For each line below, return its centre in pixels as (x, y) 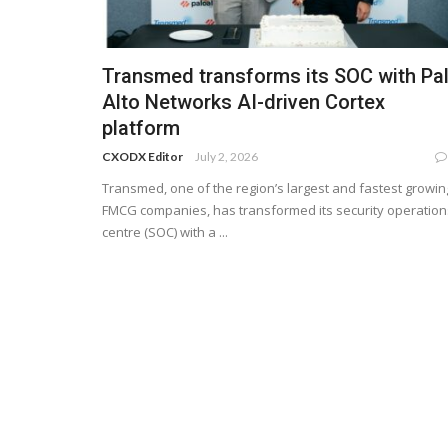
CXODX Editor (142, 156)
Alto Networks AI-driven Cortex (243, 101)
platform (141, 127)
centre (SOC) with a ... (165, 231)
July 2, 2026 (226, 156)
